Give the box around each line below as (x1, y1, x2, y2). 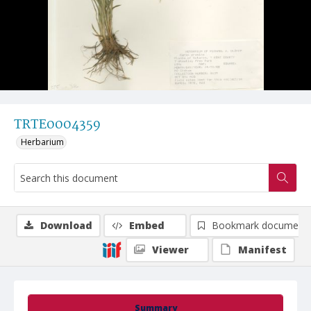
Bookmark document (212, 219, 308, 232)
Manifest (238, 243, 287, 256)
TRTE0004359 (14, 115, 101, 135)
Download (40, 219, 92, 232)
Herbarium (21, 136, 64, 148)
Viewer (152, 243, 189, 256)
